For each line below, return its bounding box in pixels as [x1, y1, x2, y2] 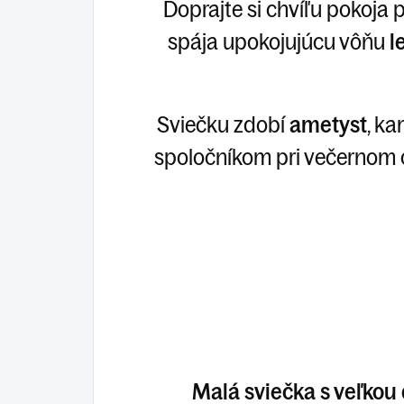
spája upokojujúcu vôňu [167, 27, 390, 55]
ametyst [289, 110, 367, 138]
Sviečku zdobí [156, 110, 289, 138]
